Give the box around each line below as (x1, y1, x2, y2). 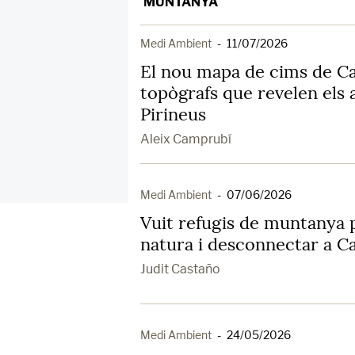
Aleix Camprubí (140, 132, 231, 147)
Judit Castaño (140, 261, 220, 277)
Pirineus (140, 103, 206, 125)
